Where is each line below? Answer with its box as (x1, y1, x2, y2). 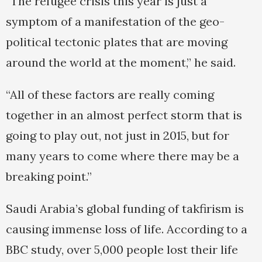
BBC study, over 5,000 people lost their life (6, 242, 238, 257)
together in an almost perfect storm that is (6, 108, 242, 123)
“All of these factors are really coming (6, 87, 214, 102)
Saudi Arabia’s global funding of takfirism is (6, 201, 244, 216)
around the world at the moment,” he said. (6, 55, 236, 70)
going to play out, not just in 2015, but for (6, 128, 229, 143)
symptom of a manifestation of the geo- (6, 14, 225, 29)
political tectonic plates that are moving (6, 35, 227, 50)
